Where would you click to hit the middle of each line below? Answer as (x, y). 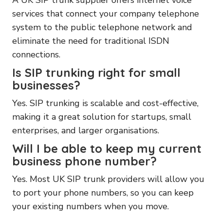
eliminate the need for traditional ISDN (91, 41)
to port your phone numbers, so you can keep (103, 192)
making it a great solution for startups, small (102, 117)
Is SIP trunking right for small (96, 72)
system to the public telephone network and (102, 27)
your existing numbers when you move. (91, 206)
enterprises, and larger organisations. (86, 130)
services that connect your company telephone (106, 13)
